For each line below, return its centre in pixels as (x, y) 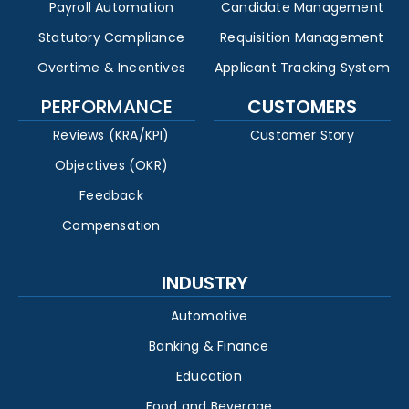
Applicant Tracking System (302, 68)
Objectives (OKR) (111, 166)
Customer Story (302, 136)
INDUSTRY (204, 283)
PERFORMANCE (107, 107)
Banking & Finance (209, 346)
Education (209, 377)
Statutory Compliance (111, 38)
